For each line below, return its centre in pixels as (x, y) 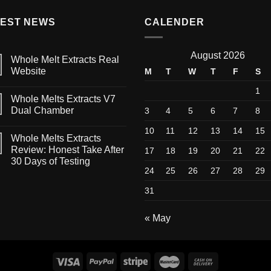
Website (28, 71)
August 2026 (218, 55)
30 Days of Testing (50, 161)
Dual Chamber (42, 110)
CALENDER (175, 22)
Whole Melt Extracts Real (65, 59)
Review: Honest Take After (67, 149)
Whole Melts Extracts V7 (63, 99)
